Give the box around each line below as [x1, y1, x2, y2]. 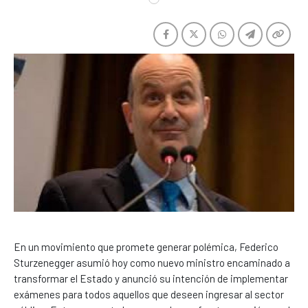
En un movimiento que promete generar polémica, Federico [14, 240, 278, 253]
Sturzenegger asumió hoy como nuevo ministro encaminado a [14, 256, 290, 269]
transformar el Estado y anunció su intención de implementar [14, 272, 288, 285]
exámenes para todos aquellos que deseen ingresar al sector [14, 287, 284, 300]
